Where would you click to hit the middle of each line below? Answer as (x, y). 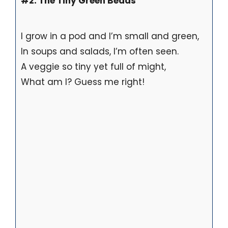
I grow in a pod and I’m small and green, (110, 36)
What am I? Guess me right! (83, 82)
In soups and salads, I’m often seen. (100, 52)
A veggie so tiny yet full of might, (93, 67)
